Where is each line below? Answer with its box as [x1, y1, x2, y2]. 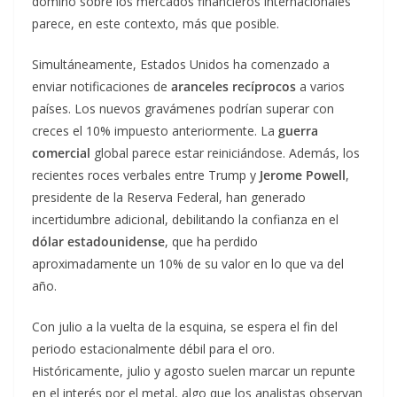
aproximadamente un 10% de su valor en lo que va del [32, 255, 344, 272]
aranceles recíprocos [171, 78, 296, 95]
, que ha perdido [165, 233, 258, 250]
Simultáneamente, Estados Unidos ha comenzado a [32, 56, 330, 73]
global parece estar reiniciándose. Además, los [90, 144, 360, 161]
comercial [32, 144, 90, 161]
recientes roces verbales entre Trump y [32, 167, 260, 183]
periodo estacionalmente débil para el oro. [32, 340, 275, 357]
